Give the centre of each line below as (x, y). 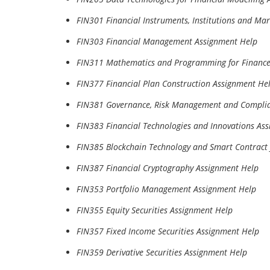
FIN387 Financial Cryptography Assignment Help (168, 168)
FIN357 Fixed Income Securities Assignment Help (168, 231)
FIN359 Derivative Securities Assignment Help (162, 252)
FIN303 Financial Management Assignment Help (167, 41)
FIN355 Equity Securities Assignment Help (155, 210)
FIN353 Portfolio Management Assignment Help (166, 189)
